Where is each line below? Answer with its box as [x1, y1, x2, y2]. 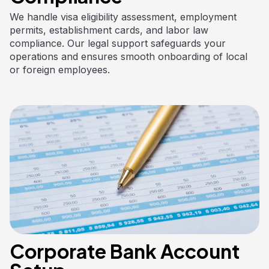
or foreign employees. [10, 64, 110, 76]
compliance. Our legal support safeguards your [10, 37, 226, 50]
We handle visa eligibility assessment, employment [10, 11, 237, 23]
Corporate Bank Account [10, 239, 240, 264]
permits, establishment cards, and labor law [10, 24, 208, 37]
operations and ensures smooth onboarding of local [10, 50, 247, 63]
